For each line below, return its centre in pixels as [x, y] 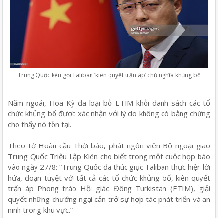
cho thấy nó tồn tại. [39, 124]
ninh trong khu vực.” [40, 209]
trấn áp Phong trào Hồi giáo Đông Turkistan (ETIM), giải [109, 188]
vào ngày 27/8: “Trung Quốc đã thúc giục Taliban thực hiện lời [109, 167]
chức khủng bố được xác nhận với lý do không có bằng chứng [109, 113]
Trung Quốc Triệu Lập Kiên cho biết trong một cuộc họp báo [109, 156]
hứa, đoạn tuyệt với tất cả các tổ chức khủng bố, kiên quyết [109, 177]
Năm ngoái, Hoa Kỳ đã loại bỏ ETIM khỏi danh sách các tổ [109, 102]
